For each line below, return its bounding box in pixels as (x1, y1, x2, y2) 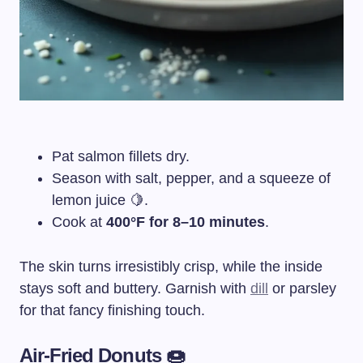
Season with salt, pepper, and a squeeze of (52, 170, 331, 187)
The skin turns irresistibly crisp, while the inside (19, 258, 322, 275)
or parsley (268, 280, 336, 297)
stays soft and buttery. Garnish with (19, 280, 250, 297)
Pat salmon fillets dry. (52, 148, 190, 165)
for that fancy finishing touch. (19, 302, 205, 319)
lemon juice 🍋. (52, 192, 148, 209)
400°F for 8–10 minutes (106, 214, 265, 231)
